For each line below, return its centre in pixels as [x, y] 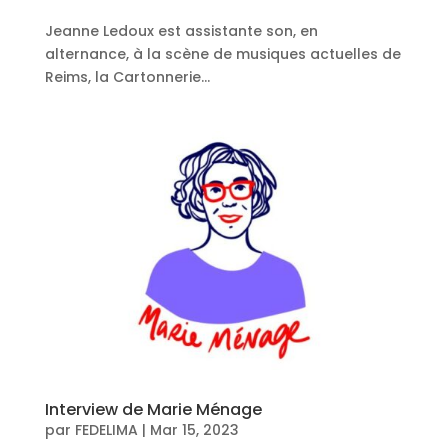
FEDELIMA [106, 429]
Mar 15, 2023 [194, 429]
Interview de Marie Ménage [153, 409]
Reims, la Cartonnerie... [127, 76]
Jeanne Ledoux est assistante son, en [181, 30]
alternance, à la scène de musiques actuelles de [222, 53]
